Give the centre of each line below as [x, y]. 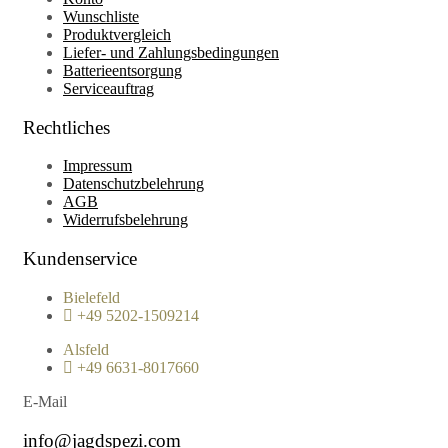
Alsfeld [86, 349]
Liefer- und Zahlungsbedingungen [171, 52]
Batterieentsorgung [122, 70]
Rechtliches [66, 127]
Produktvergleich [117, 34]
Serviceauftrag [108, 88]
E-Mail [45, 401]
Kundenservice [80, 259]
